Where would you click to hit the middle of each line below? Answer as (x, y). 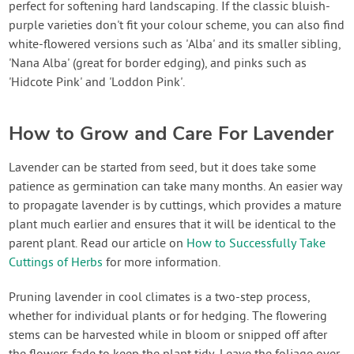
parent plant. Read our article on (98, 245)
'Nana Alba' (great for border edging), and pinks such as (158, 64)
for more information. (162, 264)
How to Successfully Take (256, 245)
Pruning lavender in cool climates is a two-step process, (160, 298)
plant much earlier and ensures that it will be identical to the (173, 226)
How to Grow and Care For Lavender (171, 134)
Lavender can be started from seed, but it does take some (163, 169)
